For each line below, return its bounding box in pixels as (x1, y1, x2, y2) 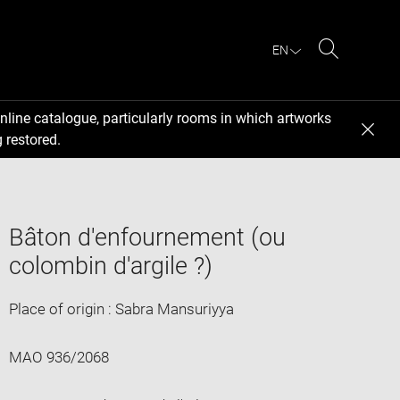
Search (328, 61, 375, 79)
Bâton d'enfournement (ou (8, 222, 286, 252)
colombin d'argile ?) (8, 251, 212, 280)
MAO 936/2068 (8, 347, 109, 366)
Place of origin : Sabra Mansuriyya (8, 299, 234, 318)
